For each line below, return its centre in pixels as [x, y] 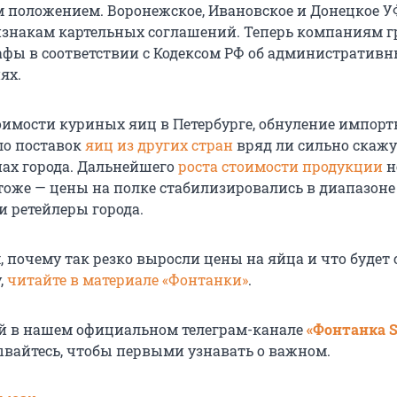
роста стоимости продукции [280, 167]
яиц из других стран [157, 145]
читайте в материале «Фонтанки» [128, 280]
